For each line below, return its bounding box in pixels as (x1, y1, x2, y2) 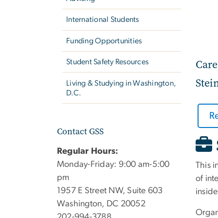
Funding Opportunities (66, 36, 142, 45)
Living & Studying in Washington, (66, 79, 177, 87)
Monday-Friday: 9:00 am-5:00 (57, 160, 170, 169)
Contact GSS (57, 125, 104, 137)
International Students (66, 16, 139, 24)
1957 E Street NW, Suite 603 (57, 186, 163, 195)
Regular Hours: (57, 146, 119, 156)
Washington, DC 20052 (57, 199, 148, 208)
